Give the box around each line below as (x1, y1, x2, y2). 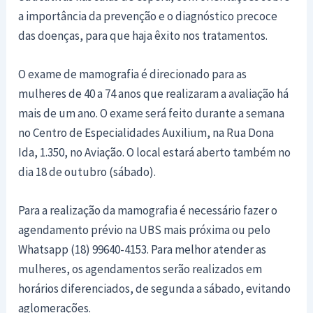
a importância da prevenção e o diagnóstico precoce (18, 8, 278, 24)
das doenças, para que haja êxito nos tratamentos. (18, 27, 268, 43)
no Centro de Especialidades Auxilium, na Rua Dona (18, 124, 275, 140)
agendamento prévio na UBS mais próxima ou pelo (18, 221, 271, 238)
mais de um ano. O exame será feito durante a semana (18, 105, 285, 121)
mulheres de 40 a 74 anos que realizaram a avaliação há (18, 85, 289, 101)
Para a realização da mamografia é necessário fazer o (18, 202, 278, 218)
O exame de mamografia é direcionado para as (18, 66, 247, 82)
